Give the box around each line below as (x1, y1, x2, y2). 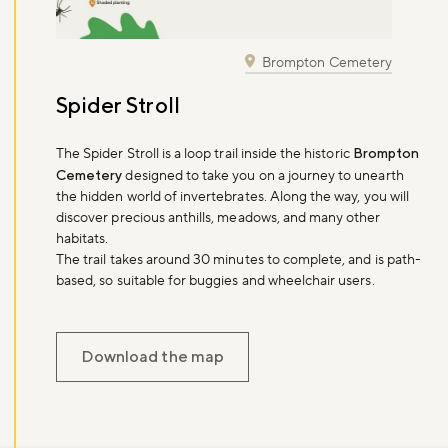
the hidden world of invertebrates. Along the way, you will (56, 187, 409, 206)
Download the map (81, 346, 224, 366)
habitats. (56, 229, 109, 248)
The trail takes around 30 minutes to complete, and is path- (56, 250, 421, 269)
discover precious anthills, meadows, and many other (56, 208, 381, 227)
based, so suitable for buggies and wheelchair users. (56, 271, 375, 290)
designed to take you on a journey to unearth (122, 166, 404, 185)
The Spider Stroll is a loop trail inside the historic (56, 144, 353, 163)
